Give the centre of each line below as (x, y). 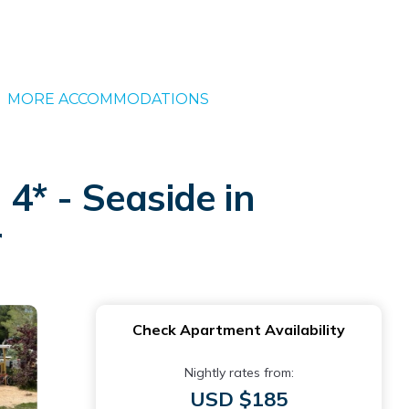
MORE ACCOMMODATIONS (108, 99)
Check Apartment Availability (239, 330)
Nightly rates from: (239, 372)
